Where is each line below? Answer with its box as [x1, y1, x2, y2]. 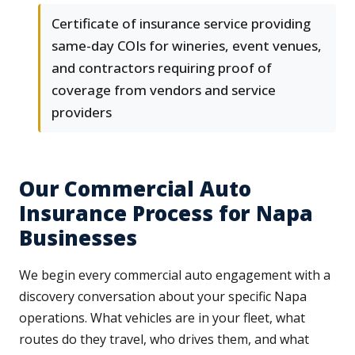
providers [52, 103, 112, 122]
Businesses [19, 223, 137, 253]
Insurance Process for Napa [19, 199, 313, 228]
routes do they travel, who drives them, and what [19, 330, 309, 349]
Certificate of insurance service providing [52, 14, 311, 33]
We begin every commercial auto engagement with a [19, 266, 330, 284]
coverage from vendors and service [52, 81, 276, 100]
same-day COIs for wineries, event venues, [52, 36, 322, 55]
